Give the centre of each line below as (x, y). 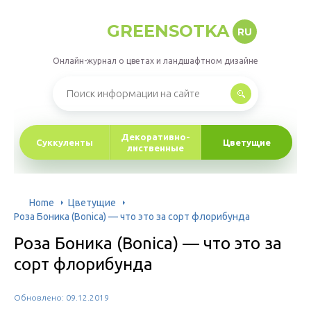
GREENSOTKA (168, 31)
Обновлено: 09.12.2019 (61, 297)
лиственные (155, 148)
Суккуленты (65, 142)
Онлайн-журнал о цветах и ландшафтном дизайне (155, 61)
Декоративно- (155, 137)
